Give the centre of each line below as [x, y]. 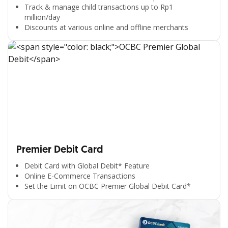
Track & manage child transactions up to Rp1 [99, 7]
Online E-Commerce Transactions [80, 176]
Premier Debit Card [60, 150]
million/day [42, 17]
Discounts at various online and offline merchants [106, 27]
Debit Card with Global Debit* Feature [87, 166]
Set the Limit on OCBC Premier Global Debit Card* [108, 186]
